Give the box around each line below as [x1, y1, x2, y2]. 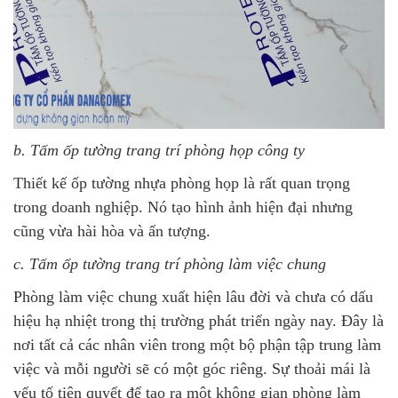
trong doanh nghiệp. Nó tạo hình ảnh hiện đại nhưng [13, 198, 353, 216]
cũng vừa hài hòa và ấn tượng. [13, 222, 215, 240]
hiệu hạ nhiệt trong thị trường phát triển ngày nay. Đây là [13, 312, 384, 330]
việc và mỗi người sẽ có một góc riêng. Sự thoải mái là [13, 360, 370, 378]
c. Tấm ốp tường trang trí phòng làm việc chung [13, 255, 326, 273]
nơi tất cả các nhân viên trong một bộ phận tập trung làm [13, 336, 381, 354]
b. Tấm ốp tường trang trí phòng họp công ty [13, 141, 305, 159]
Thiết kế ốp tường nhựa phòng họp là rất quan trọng [13, 174, 350, 192]
